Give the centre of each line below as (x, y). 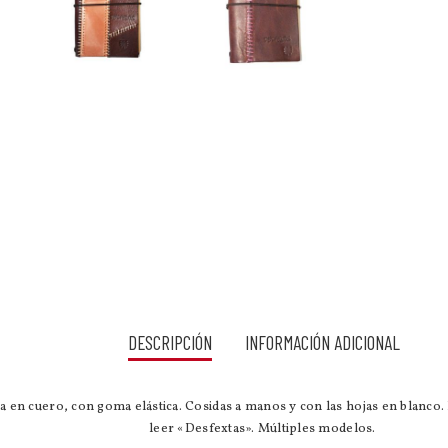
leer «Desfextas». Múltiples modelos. (264, 429)
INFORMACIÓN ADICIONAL (322, 343)
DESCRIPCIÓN (170, 343)
